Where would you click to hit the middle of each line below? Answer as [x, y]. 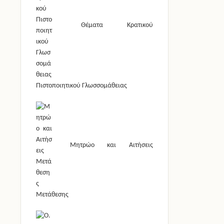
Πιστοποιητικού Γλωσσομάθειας [81, 86]
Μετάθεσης [52, 195]
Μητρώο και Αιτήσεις [105, 145]
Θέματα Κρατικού [105, 25]
